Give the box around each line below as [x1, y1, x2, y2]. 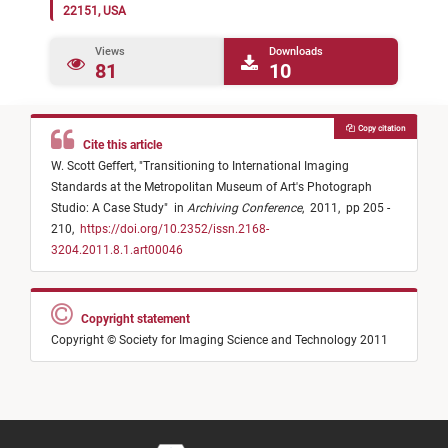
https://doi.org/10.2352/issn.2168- [77, 222, 269, 237]
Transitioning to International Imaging [143, 159, 349, 174]
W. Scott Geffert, [51, 159, 139, 174]
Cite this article [74, 138, 165, 153]
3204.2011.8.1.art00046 [51, 243, 183, 258]
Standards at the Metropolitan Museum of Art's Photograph [51, 180, 372, 195]
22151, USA [63, 4, 126, 18]
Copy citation [353, 123, 405, 134]
